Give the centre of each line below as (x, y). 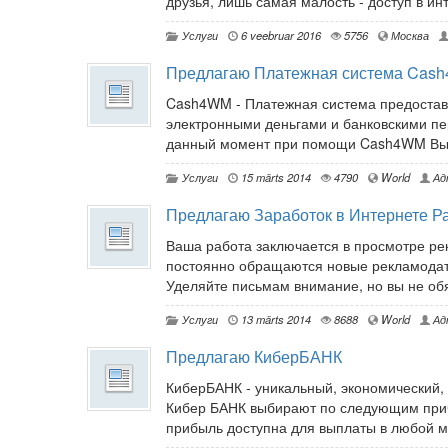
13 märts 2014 (274, 319)
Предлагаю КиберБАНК (254, 357)
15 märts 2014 (274, 177)
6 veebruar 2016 (279, 35)
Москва (408, 35)
